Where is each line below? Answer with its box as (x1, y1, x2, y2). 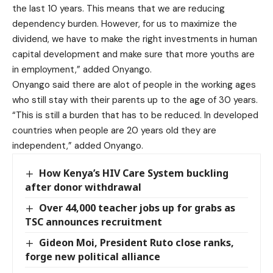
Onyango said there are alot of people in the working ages (12, 79, 256, 91)
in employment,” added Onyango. (12, 63, 152, 76)
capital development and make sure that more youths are (12, 48, 255, 60)
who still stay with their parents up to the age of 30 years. (12, 94, 258, 106)
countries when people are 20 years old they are (12, 124, 216, 136)
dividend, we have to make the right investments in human (12, 33, 257, 45)
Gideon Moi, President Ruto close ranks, (39, 236, 235, 250)
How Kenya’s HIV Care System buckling (39, 166, 229, 180)
